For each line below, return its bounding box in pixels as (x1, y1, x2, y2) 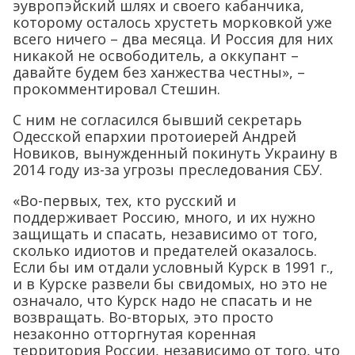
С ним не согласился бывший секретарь (13, 110, 302, 130)
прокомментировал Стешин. (13, 79, 220, 99)
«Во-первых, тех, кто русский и (13, 191, 236, 211)
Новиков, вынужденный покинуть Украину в (13, 143, 338, 163)
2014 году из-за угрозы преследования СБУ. (13, 160, 323, 180)
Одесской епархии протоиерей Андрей (13, 127, 296, 147)
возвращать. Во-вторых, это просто (13, 307, 273, 327)
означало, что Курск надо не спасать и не (13, 291, 312, 311)
